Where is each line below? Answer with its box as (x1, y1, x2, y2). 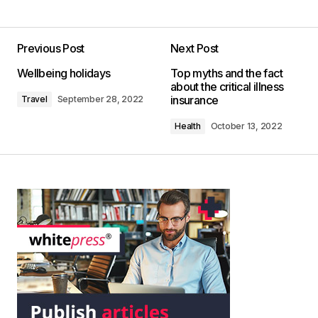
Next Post (170, 40, 219, 55)
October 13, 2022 (210, 120, 283, 131)
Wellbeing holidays (17, 65, 111, 80)
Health (175, 120, 201, 131)
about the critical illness (170, 79, 284, 94)
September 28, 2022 (57, 93, 144, 104)
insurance (170, 92, 219, 107)
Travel (21, 93, 48, 104)
